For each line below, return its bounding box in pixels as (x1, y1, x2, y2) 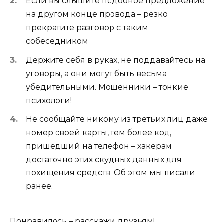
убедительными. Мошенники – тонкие (26, 82, 188, 92)
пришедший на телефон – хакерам (26, 141, 172, 151)
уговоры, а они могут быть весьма (26, 68, 166, 78)
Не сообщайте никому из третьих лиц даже (26, 114, 208, 124)
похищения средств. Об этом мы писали (26, 167, 195, 177)
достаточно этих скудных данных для (26, 154, 182, 164)
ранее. (26, 181, 53, 191)
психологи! (26, 95, 72, 105)
